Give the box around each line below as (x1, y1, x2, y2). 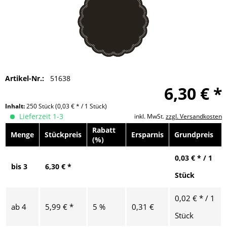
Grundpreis (174, 129, 213, 139)
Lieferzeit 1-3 (17, 111, 63, 121)
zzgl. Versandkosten (166, 111, 222, 121)
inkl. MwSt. (134, 111, 166, 121)
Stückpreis (45, 129, 82, 139)
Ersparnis (131, 129, 164, 139)
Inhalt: (5, 101, 26, 110)
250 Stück (26, 101, 55, 110)
